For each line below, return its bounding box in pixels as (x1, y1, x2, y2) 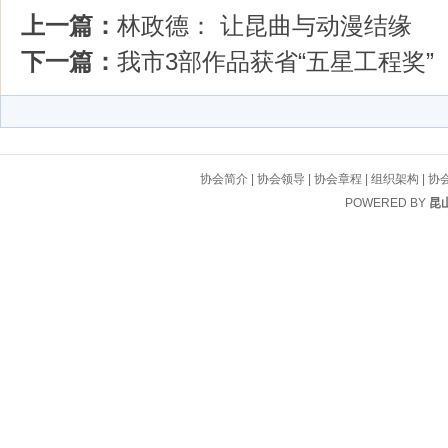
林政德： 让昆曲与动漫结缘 (117, 12, 412, 39)
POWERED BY (345, 196, 429, 210)
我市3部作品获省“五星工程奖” (117, 48, 434, 75)
